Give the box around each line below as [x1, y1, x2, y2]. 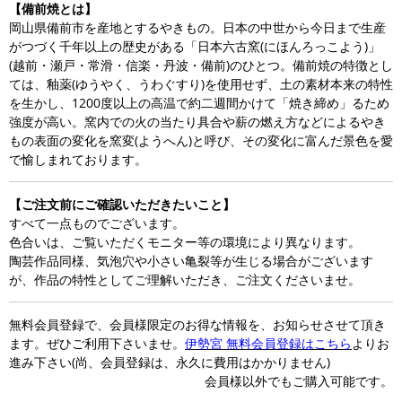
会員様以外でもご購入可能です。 [205, 371, 393, 389]
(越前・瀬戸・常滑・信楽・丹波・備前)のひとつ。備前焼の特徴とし [9, 56, 393, 74]
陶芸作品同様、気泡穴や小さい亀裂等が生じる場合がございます [9, 251, 373, 269]
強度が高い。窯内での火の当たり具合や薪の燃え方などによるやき [9, 112, 386, 130]
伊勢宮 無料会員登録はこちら [185, 334, 352, 352]
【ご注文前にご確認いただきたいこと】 [9, 195, 235, 213]
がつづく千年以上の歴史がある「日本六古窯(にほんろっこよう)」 [9, 37, 380, 55]
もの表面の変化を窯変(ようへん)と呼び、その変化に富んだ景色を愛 [9, 131, 393, 149]
